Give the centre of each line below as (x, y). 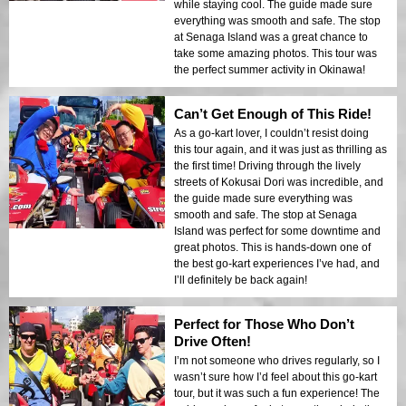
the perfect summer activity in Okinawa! (270, 69)
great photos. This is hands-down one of (272, 247)
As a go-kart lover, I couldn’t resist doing (271, 133)
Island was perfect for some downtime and (277, 231)
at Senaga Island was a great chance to (271, 37)
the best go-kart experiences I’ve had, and (277, 263)
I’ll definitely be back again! (241, 280)
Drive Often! (213, 341)
